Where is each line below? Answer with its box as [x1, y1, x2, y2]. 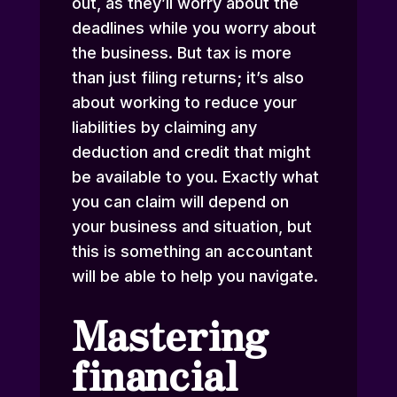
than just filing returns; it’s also [71, 68, 304, 88]
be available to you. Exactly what [71, 167, 319, 187]
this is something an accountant [71, 242, 313, 261]
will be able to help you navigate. [71, 267, 318, 286]
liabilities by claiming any [71, 118, 257, 137]
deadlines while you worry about [71, 19, 316, 38]
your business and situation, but [71, 217, 312, 237]
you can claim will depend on [71, 192, 289, 212]
